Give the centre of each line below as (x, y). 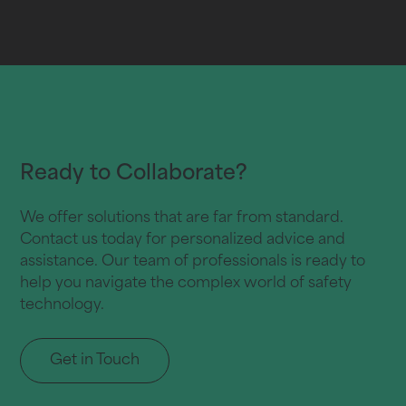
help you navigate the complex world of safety (186, 283)
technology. (63, 305)
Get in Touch (95, 360)
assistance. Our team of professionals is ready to (193, 261)
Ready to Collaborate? (134, 174)
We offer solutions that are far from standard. (182, 218)
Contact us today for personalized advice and (183, 240)
